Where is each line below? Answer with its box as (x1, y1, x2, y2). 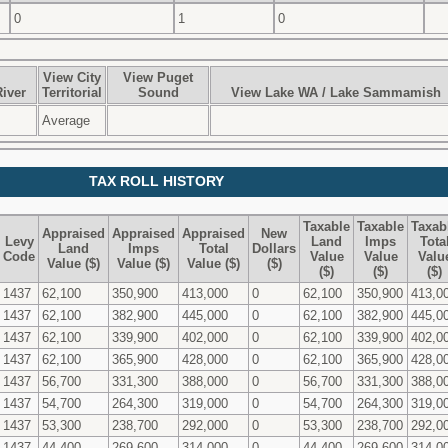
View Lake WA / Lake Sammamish (230, 84, 441, 100)
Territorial (42, 84, 102, 100)
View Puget (123, 69, 193, 85)
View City (43, 69, 101, 85)
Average (42, 112, 90, 128)
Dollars (252, 240, 296, 256)
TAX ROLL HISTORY (88, 173, 224, 189)
